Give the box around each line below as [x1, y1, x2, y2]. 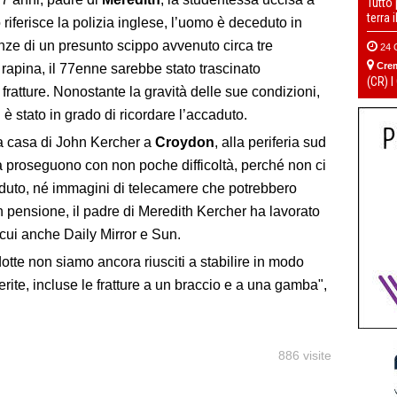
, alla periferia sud [214, 135, 326, 151]
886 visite [278, 348, 331, 363]
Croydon [155, 135, 214, 151]
